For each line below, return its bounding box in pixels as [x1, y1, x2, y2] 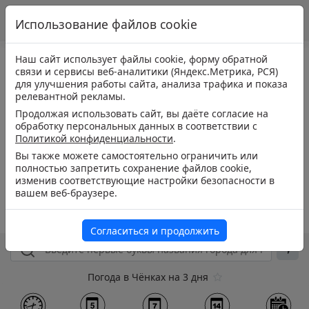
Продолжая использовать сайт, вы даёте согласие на [15, 107, 268, 120]
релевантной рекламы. [15, 90, 126, 103]
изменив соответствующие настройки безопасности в [15, 174, 275, 187]
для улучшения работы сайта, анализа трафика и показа [15, 77, 288, 90]
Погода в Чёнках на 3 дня [87, 270, 208, 283]
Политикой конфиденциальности [15, 132, 173, 145]
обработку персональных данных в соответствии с [15, 119, 257, 132]
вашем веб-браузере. [15, 186, 117, 199]
